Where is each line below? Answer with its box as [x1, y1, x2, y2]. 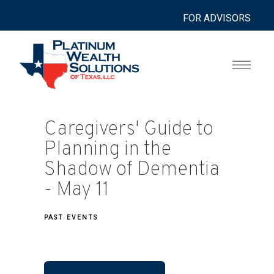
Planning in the [44, 138, 171, 162]
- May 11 [44, 178, 109, 202]
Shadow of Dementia [44, 158, 220, 182]
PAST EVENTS [44, 213, 98, 221]
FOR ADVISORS [183, 12, 251, 24]
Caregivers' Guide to [44, 117, 213, 142]
